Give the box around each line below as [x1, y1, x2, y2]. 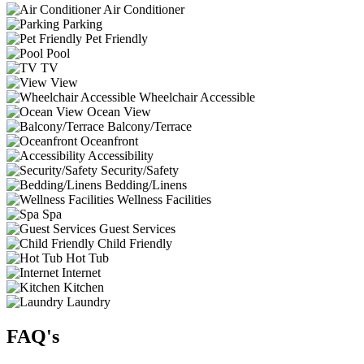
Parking [59, 17, 102, 32]
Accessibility [85, 149, 154, 163]
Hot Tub [63, 251, 109, 266]
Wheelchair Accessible [136, 90, 255, 105]
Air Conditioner [101, 2, 184, 17]
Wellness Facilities [114, 193, 211, 207]
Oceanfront [77, 134, 138, 149]
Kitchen [60, 280, 104, 295]
